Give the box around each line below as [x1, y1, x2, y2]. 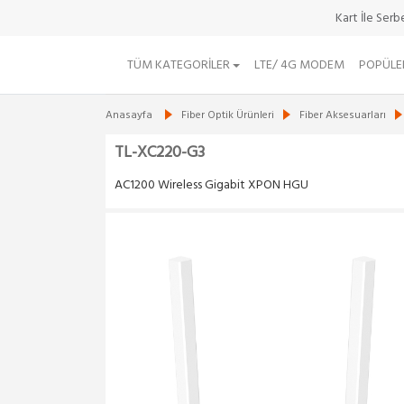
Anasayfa [106, 106, 152, 124]
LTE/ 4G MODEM [254, 54, 345, 76]
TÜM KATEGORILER [127, 54, 233, 76]
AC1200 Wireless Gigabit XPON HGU [115, 175, 308, 196]
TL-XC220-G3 [115, 140, 205, 166]
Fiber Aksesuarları [299, 106, 386, 124]
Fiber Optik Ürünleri [181, 106, 274, 124]
